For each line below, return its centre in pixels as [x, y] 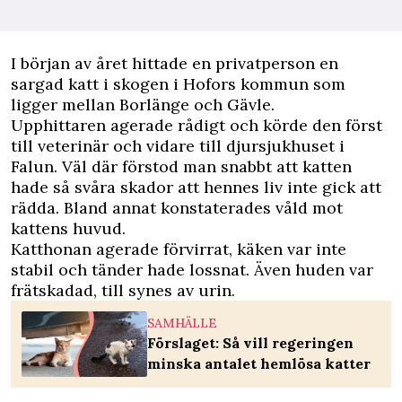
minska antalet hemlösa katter [259, 363]
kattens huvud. [68, 228]
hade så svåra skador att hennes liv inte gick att [196, 187]
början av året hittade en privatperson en [179, 63]
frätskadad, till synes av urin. [123, 290]
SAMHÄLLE [182, 323]
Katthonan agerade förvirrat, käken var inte [179, 249]
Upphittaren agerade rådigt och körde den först [197, 125]
